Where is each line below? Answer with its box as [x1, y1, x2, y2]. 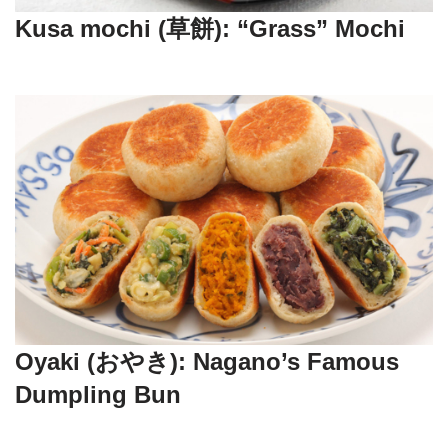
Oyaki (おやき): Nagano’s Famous [15, 348, 399, 376]
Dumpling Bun [15, 381, 181, 409]
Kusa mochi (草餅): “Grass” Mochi [15, 15, 405, 43]
